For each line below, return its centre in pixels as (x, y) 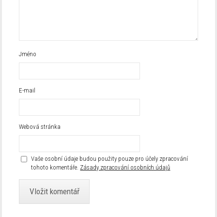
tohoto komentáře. (55, 167)
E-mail (27, 90)
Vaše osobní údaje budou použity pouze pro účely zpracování (110, 158)
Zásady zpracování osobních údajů (125, 167)
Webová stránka (40, 126)
